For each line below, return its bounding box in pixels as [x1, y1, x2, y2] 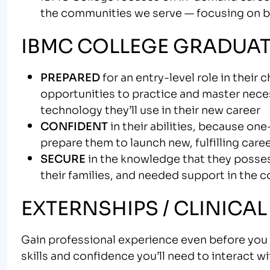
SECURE [40, 149, 86, 166]
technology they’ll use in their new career [40, 101, 260, 117]
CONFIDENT [40, 117, 108, 133]
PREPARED [40, 68, 100, 84]
